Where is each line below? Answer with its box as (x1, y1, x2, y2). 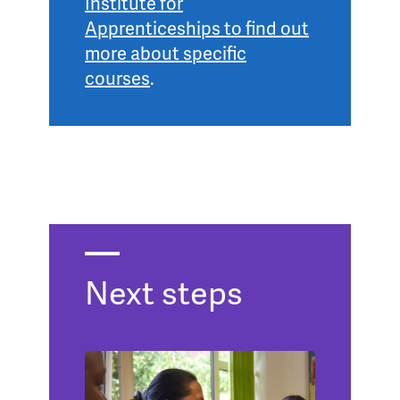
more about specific (85, 40, 246, 65)
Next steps (85, 269, 243, 314)
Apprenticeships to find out (85, 15, 309, 40)
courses (85, 65, 150, 90)
